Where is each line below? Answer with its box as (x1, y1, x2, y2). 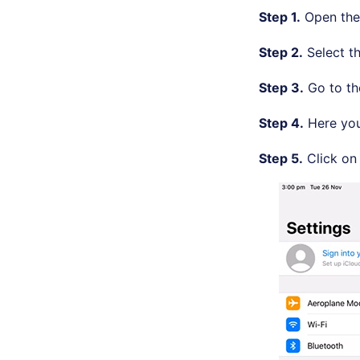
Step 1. (259, 8, 301, 25)
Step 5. (259, 149, 303, 166)
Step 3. (259, 79, 304, 96)
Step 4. (259, 114, 304, 131)
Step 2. (259, 43, 303, 60)
